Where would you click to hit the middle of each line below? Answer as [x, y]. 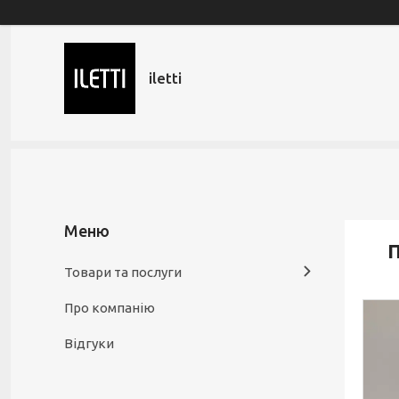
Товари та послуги [123, 272]
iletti [165, 78]
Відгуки [89, 343]
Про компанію [110, 308]
